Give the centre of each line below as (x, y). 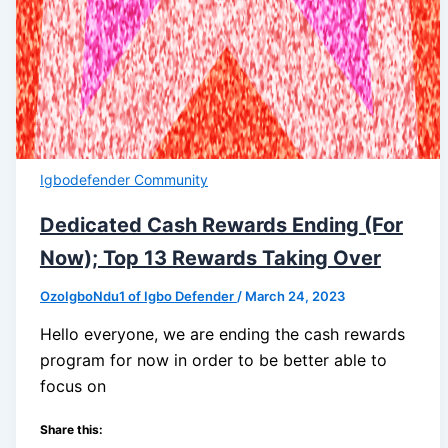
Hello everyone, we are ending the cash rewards (222, 333)
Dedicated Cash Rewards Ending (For (221, 224)
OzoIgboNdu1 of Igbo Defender (138, 295)
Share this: (71, 429)
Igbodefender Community (123, 180)
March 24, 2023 (294, 295)
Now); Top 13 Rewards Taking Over (210, 257)
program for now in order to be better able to (213, 359)
